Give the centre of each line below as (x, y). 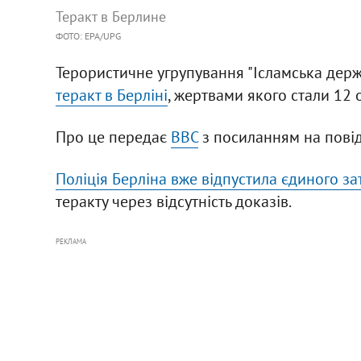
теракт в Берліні (111, 95)
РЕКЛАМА (71, 241)
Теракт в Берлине (110, 16)
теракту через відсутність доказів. (173, 201)
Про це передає (113, 137)
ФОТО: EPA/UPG (88, 35)
